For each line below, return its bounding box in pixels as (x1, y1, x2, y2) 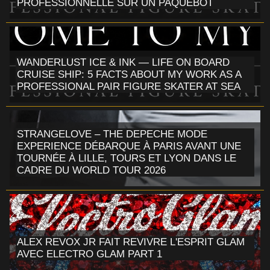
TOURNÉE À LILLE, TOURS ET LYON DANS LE (17, 152, 236, 164)
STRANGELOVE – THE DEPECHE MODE (17, 128, 207, 140)
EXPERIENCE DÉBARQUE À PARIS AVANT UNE (17, 140, 241, 152)
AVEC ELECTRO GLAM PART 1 (17, 248, 162, 260)
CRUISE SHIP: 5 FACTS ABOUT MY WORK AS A (17, 68, 242, 80)
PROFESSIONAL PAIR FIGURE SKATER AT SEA (17, 80, 240, 92)
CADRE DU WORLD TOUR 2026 (17, 164, 166, 176)
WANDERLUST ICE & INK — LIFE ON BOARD (17, 56, 230, 68)
